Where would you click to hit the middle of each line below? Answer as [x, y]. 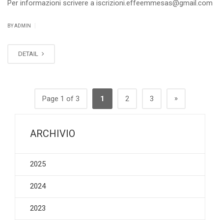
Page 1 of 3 [61, 98]
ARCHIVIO [53, 133]
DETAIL [29, 54]
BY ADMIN [20, 26]
